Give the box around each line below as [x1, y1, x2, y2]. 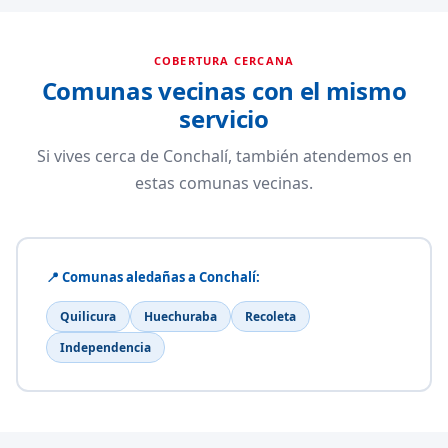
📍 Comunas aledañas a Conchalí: [45, 267, 260, 286]
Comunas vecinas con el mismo [41, 74, 407, 107]
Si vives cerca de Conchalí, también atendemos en [36, 145, 412, 167]
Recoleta [244, 307, 296, 325]
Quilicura [59, 307, 116, 325]
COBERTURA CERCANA [153, 53, 295, 68]
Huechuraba [143, 307, 217, 325]
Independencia [59, 338, 151, 356]
